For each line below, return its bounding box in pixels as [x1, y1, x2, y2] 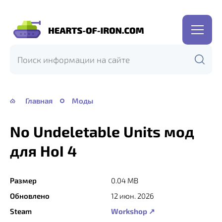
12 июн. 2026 [111, 191, 154, 200]
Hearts [10, 31, 35, 42]
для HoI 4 [10, 142, 77, 160]
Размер [10, 176, 37, 185]
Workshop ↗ [111, 207, 155, 216]
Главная [25, 96, 53, 105]
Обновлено [10, 191, 50, 200]
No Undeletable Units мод [10, 122, 194, 140]
